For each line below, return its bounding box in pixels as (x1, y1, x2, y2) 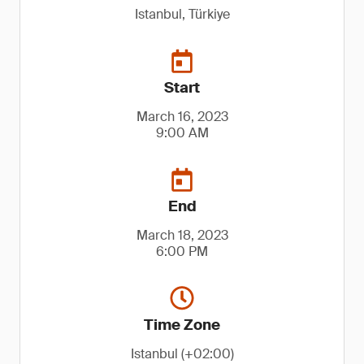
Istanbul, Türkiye (134, 6, 230, 23)
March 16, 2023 (136, 108, 228, 125)
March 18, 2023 (136, 227, 228, 244)
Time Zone (144, 315, 220, 335)
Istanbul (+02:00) (130, 345, 234, 362)
